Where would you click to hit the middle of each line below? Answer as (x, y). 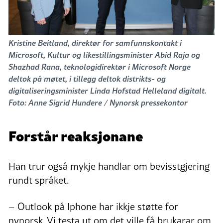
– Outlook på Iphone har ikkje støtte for (93, 207)
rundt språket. (39, 180)
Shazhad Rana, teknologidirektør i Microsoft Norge (100, 66)
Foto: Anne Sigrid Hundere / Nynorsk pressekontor (98, 102)
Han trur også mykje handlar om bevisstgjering (109, 167)
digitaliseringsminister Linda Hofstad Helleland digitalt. (108, 90)
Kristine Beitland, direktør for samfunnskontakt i (95, 42)
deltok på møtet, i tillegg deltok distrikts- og (87, 78)
